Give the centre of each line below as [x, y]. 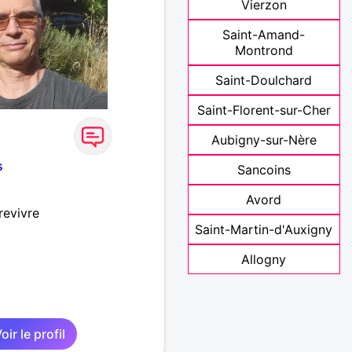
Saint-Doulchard [264, 81]
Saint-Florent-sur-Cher [264, 110]
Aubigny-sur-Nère [264, 140]
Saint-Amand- [264, 35]
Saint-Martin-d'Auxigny [264, 230]
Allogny [264, 260]
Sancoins [264, 170]
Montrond [264, 51]
